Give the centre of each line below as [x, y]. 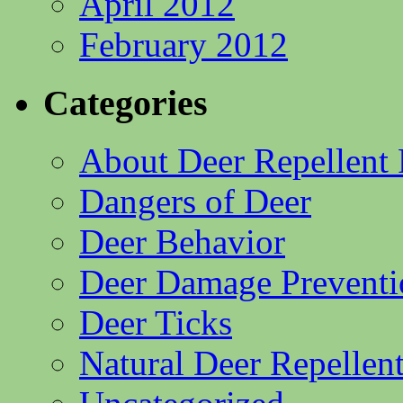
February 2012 [184, 45]
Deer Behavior [182, 242]
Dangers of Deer [195, 201]
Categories [125, 103]
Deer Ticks [156, 323]
